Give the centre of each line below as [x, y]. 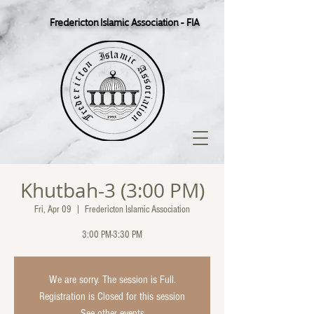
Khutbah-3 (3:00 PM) [112, 190]
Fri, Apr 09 [53, 210]
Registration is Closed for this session [112, 296]
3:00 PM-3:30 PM [112, 235]
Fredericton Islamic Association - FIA [124, 22]
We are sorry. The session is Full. [112, 280]
